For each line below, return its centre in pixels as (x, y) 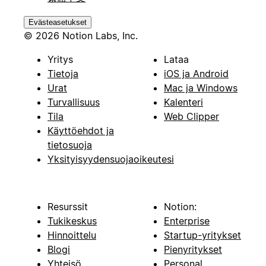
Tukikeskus (72, 221)
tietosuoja (70, 145)
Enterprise (187, 221)
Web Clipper (191, 116)
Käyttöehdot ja (81, 130)
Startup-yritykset (202, 235)
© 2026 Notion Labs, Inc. (81, 35)
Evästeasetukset (58, 22)
